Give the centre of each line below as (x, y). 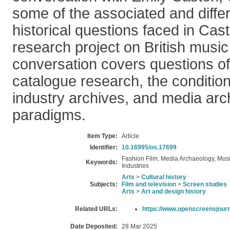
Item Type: (102, 136)
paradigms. (49, 115)
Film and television (149, 184)
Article (130, 136)
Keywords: (102, 162)
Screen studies (205, 184)
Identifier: (104, 147)
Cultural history (164, 177)
